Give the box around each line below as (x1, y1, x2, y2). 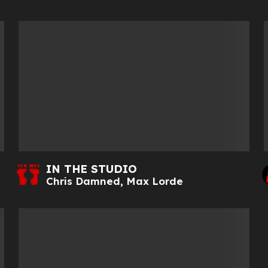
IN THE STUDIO (45, 162, 137, 176)
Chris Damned (45, 174, 120, 187)
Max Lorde (126, 174, 183, 187)
